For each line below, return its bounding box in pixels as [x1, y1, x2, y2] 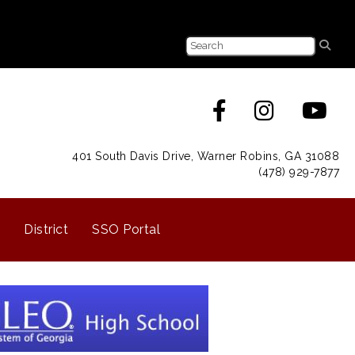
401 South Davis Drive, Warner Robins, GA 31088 [72, 150, 339, 162]
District [24, 222, 68, 237]
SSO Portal [92, 222, 160, 237]
